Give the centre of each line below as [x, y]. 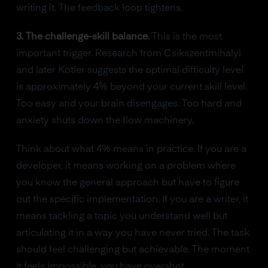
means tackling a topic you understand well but [121, 217]
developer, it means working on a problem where [126, 166]
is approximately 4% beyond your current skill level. [131, 87]
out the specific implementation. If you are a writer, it [132, 200]
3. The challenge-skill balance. [83, 37]
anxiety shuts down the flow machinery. [105, 121]
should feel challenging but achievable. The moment [133, 250]
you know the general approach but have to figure [127, 183]
